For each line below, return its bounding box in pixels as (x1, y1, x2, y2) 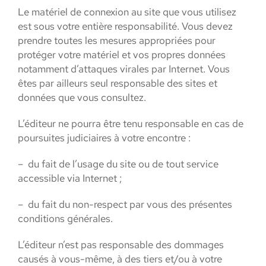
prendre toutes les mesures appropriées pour (18, 34, 216, 47)
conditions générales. (18, 212, 113, 225)
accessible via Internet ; (18, 172, 122, 185)
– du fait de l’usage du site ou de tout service (18, 157, 218, 170)
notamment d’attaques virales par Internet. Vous (18, 62, 230, 75)
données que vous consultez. (18, 91, 146, 104)
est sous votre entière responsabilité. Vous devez (18, 20, 233, 33)
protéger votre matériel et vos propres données (18, 48, 226, 61)
